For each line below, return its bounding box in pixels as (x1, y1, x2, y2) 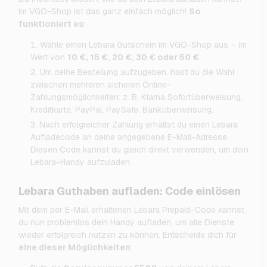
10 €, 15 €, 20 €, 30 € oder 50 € (67, 51, 199, 63)
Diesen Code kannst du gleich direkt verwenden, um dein (30, 144, 249, 155)
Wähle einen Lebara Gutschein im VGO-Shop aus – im (40, 39, 247, 50)
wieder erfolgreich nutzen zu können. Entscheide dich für (18, 229, 237, 240)
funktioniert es (18, 18, 84, 29)
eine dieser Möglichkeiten (18, 241, 131, 253)
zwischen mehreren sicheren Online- (30, 79, 171, 90)
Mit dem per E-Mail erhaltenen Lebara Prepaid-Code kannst (18, 204, 244, 215)
